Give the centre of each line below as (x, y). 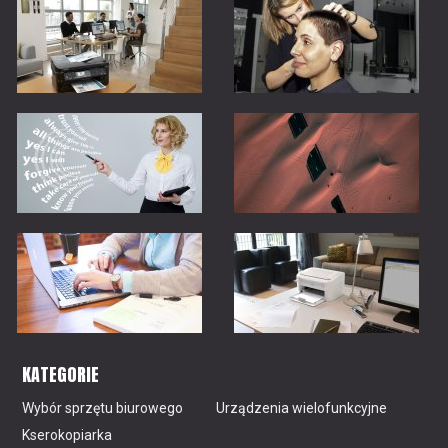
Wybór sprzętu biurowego (103, 407)
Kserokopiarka (67, 434)
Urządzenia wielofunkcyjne (302, 407)
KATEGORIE (61, 374)
